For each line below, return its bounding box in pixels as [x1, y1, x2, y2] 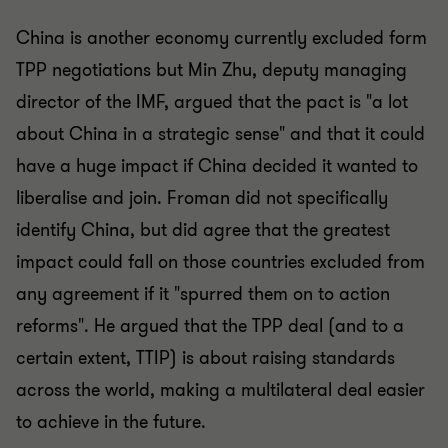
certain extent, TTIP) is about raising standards [16, 346, 395, 370]
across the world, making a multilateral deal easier [16, 378, 425, 402]
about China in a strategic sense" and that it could [16, 122, 425, 146]
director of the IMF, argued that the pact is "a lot [16, 90, 408, 114]
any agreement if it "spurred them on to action [16, 282, 390, 306]
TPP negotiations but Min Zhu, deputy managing [16, 58, 407, 82]
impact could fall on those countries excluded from [16, 250, 425, 274]
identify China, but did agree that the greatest [16, 218, 390, 242]
